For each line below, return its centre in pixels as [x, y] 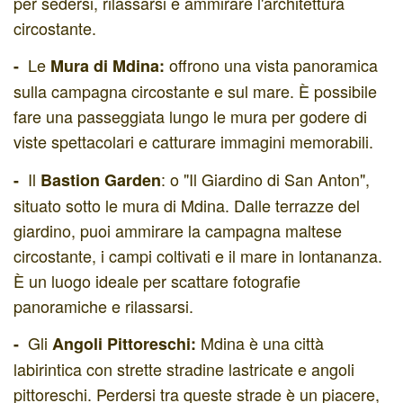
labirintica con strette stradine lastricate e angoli [184, 369]
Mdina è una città [260, 343]
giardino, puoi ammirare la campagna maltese [178, 230]
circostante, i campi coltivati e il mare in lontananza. [198, 255]
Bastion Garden [101, 179]
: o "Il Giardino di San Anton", [265, 179]
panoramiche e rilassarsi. [103, 305]
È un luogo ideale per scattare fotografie [157, 280]
